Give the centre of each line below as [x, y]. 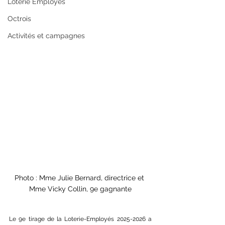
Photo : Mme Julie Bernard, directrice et [80, 178]
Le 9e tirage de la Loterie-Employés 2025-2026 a [80, 219]
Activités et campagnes [46, 36]
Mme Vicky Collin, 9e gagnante [80, 189]
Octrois [19, 19]
